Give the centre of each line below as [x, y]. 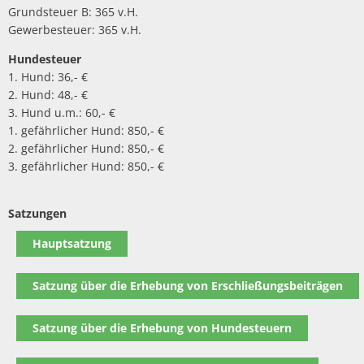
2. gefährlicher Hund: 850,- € [86, 148]
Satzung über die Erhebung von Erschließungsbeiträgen [188, 286]
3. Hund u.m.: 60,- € [62, 113]
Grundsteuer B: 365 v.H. [73, 12]
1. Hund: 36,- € [48, 77]
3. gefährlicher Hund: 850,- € [86, 166]
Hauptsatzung [72, 243]
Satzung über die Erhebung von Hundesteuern [162, 328]
